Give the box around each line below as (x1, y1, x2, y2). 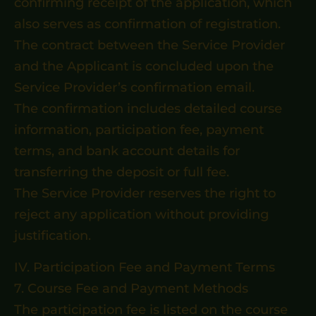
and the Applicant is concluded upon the (14, 59, 274, 74)
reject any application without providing (14, 207, 269, 222)
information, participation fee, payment (14, 122, 264, 138)
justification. (14, 228, 91, 243)
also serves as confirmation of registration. (14, 16, 281, 32)
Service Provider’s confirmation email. (14, 80, 255, 95)
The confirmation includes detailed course (14, 101, 282, 116)
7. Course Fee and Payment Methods (14, 281, 248, 296)
